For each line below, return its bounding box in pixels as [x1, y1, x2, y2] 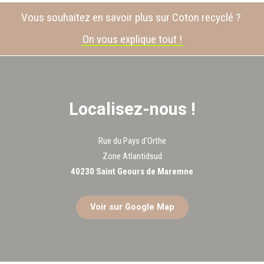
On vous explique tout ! [82, 32, 182, 46]
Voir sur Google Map [90, 201, 174, 214]
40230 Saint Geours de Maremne [71, 166, 193, 177]
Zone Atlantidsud [102, 151, 162, 162]
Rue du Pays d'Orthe [98, 136, 166, 147]
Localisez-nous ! [68, 97, 196, 123]
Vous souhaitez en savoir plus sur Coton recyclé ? [21, 10, 243, 24]
